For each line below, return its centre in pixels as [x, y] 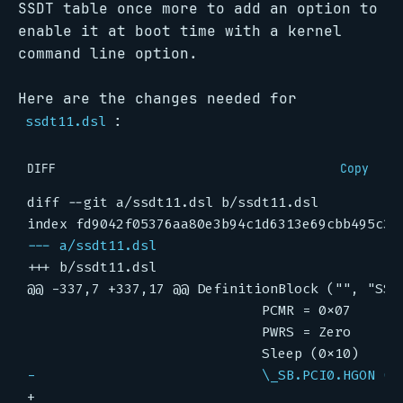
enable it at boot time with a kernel [180, 31]
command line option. [108, 54]
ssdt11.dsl [66, 121]
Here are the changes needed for [157, 99]
